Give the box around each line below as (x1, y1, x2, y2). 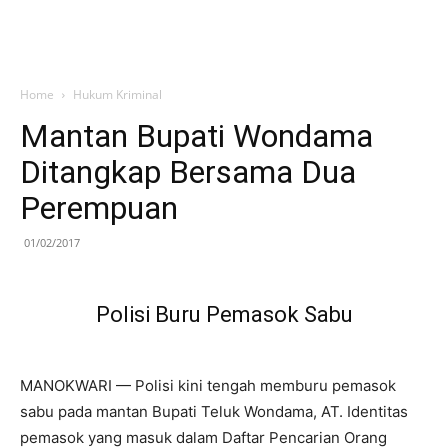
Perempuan (20, 189, 178, 227)
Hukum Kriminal (73, 86, 162, 103)
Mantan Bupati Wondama (20, 117, 373, 155)
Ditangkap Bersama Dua (20, 153, 356, 191)
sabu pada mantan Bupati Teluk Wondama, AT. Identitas (20, 402, 408, 421)
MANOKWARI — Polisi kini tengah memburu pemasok (20, 376, 396, 395)
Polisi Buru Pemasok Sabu (95, 302, 353, 327)
